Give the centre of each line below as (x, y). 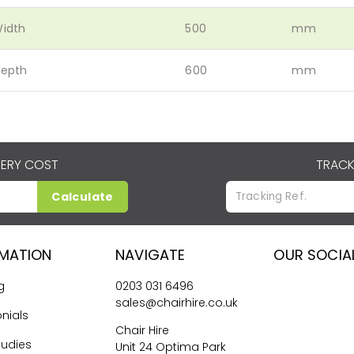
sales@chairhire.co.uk (177, 302)
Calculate (83, 196)
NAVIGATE (151, 254)
